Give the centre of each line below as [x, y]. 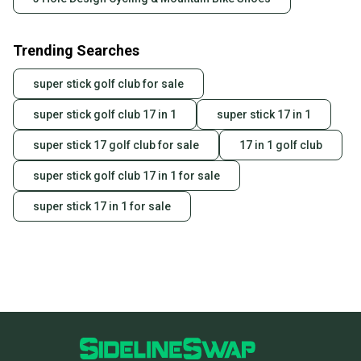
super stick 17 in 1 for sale [102, 207]
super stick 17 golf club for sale [116, 145]
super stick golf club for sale [108, 84]
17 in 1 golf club [281, 145]
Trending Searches [76, 51]
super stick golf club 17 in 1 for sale [127, 176]
